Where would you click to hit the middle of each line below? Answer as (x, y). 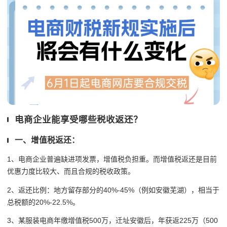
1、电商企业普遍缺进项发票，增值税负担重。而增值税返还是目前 (112, 159)
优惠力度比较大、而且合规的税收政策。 (71, 171)
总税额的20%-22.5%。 (43, 202)
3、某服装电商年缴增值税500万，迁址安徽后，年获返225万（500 (112, 221)
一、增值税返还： (47, 140)
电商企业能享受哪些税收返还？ (79, 119)
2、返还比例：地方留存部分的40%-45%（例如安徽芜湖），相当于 (113, 190)
